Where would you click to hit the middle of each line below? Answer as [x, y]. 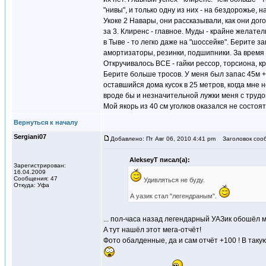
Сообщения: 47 [36, 178]
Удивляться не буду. [173, 180]
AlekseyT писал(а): [159, 160]
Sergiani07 [30, 137]
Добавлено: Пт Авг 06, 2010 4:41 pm [163, 139]
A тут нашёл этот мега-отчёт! [152, 230]
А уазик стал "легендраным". [174, 196]
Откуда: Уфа [31, 185]
